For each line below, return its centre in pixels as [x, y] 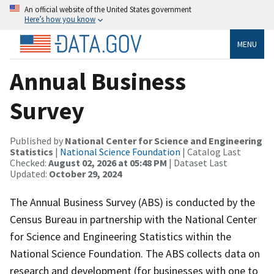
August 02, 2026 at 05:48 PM [108, 162]
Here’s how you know [60, 19]
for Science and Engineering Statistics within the [120, 236]
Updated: [29, 173]
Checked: [29, 162]
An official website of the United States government [108, 9]
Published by [37, 140]
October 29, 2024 [85, 173]
